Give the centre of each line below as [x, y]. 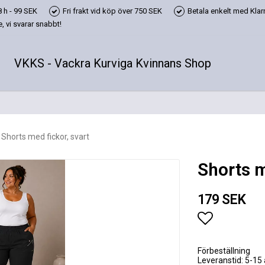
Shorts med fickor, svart [45, 137]
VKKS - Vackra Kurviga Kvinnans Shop [113, 63]
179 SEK [222, 200]
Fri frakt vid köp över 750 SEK [112, 11]
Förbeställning [224, 251]
